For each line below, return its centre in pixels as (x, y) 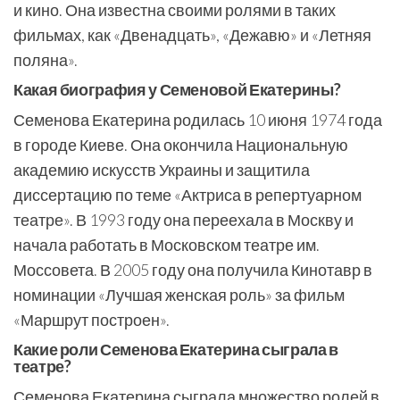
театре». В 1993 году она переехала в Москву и (183, 220)
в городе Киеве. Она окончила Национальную (181, 145)
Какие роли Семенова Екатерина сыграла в (176, 349)
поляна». (46, 60)
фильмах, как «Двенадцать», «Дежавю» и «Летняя (192, 35)
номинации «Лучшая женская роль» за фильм (179, 295)
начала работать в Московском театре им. (167, 245)
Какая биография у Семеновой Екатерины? (177, 89)
